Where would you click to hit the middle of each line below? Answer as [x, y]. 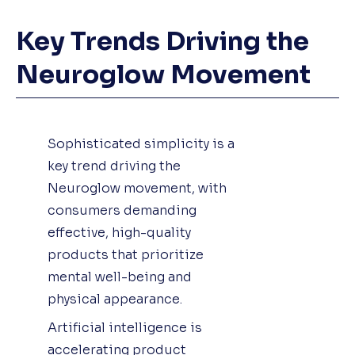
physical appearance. [115, 299]
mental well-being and [120, 277]
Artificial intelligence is [125, 327]
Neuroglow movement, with [137, 188]
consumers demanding [122, 210]
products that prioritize [126, 254]
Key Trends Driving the [162, 41]
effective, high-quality [119, 232]
